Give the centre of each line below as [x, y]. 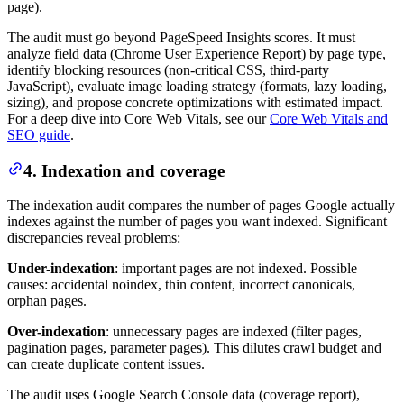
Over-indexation [56, 332]
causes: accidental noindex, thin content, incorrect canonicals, [181, 285]
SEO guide [39, 134]
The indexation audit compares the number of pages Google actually [201, 206]
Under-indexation [61, 269]
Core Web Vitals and [329, 118]
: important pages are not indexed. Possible [236, 269]
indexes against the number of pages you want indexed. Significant [197, 222]
